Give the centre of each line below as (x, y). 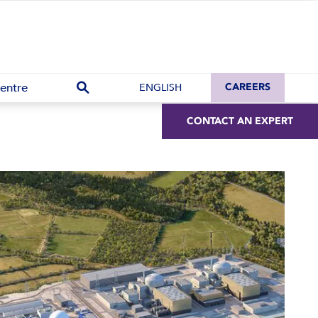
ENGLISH (160, 88)
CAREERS (248, 87)
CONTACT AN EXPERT (240, 121)
